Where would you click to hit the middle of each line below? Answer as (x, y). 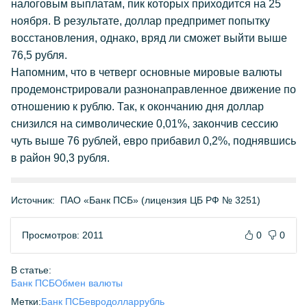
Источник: (33, 200)
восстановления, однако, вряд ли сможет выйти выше (149, 38)
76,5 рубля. (39, 55)
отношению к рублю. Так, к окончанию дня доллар (137, 107)
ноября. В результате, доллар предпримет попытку (140, 21)
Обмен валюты (89, 283)
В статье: (31, 270)
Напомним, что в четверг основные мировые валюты (147, 72)
